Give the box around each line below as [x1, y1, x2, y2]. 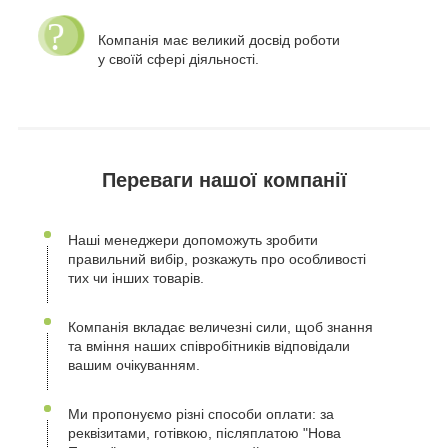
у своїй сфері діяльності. [98, 51, 259, 68]
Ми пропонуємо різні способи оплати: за [68, 406, 334, 423]
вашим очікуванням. [68, 357, 200, 374]
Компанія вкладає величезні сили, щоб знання [68, 319, 373, 336]
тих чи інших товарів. [68, 270, 204, 287]
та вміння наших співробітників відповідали [68, 338, 350, 355]
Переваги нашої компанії [101, 169, 347, 192]
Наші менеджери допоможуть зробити [68, 232, 318, 249]
